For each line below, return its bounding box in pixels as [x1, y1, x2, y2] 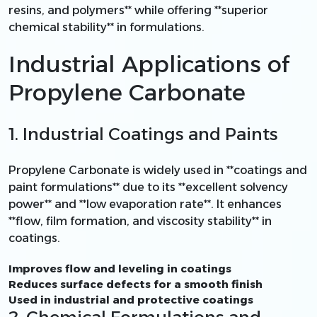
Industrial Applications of [8, 50, 289, 78]
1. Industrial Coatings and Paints [8, 123, 278, 144]
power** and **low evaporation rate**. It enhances [8, 197, 282, 211]
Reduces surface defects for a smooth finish [8, 277, 263, 291]
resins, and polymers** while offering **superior [8, 3, 268, 17]
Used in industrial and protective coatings [8, 292, 253, 306]
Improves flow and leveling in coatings [8, 261, 231, 275]
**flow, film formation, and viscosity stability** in [8, 214, 272, 228]
